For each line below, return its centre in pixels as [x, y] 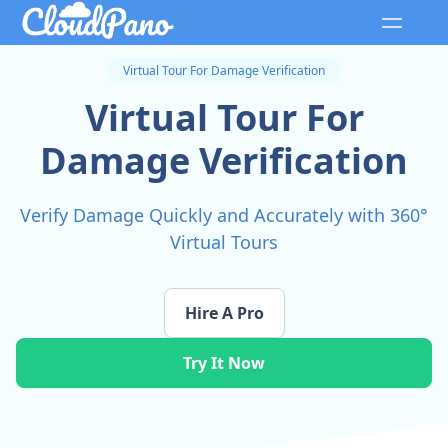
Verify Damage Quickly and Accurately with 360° [224, 215]
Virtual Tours [224, 242]
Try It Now [224, 363]
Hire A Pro [224, 313]
